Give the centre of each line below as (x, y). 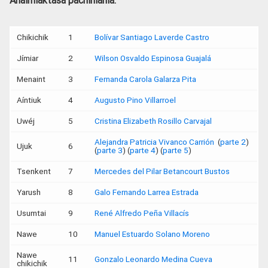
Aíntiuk (29, 100)
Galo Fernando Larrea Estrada (147, 192)
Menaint (31, 79)
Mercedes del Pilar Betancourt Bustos (162, 171)
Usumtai (31, 213)
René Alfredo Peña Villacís (142, 213)
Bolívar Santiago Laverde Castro (152, 37)
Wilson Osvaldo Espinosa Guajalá (153, 58)
